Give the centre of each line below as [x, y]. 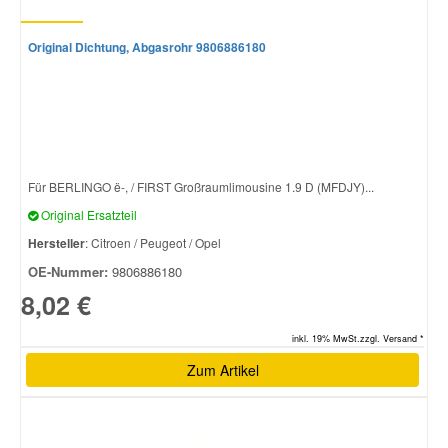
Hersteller [56, 242]
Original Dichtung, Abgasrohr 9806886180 [147, 46]
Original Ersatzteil [87, 214]
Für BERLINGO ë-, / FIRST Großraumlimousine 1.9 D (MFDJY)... [201, 186]
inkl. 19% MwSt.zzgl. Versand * [358, 339]
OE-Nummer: [68, 271]
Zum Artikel [222, 370]
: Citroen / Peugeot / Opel [153, 242]
